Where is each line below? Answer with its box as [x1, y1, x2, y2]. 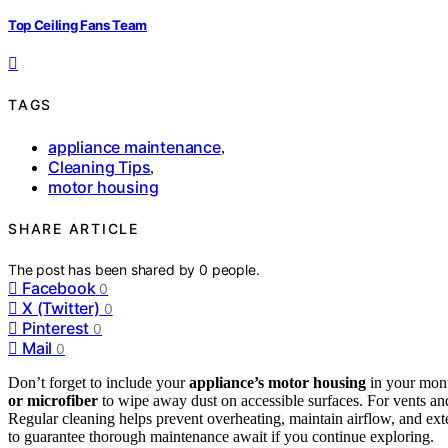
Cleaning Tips [48, 156, 151, 177]
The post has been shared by [8, 260, 200, 278]
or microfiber [8, 391, 98, 409]
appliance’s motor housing [189, 373, 366, 391]
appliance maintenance [48, 136, 221, 157]
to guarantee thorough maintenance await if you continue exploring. [8, 427, 434, 445]
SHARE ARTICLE [8, 220, 139, 238]
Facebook [22, 277, 96, 298]
